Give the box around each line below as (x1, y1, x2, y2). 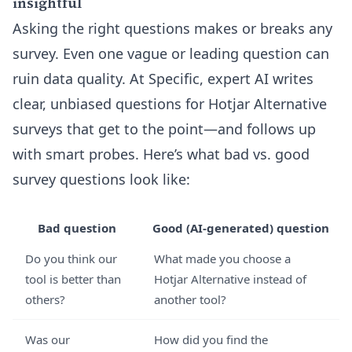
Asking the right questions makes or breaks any (13, 19, 332, 38)
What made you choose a (154, 251, 291, 266)
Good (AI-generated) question (152, 220, 329, 236)
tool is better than (25, 271, 121, 287)
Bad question (38, 220, 116, 236)
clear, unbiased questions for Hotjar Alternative (13, 94, 327, 113)
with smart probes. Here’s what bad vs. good (13, 145, 310, 163)
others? (25, 291, 65, 307)
